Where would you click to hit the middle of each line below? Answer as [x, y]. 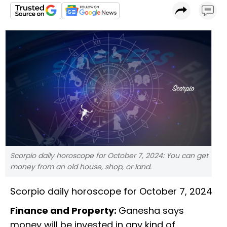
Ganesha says [151, 211]
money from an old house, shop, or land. [81, 167]
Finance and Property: [64, 211]
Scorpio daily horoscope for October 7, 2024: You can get [109, 156]
